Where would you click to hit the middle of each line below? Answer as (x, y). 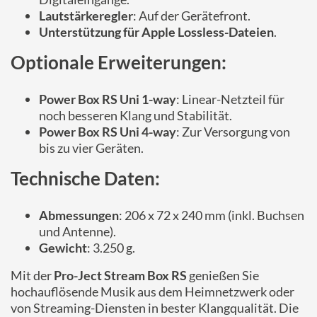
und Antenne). (77, 231)
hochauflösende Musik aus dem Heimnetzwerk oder (152, 292)
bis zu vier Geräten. (91, 148)
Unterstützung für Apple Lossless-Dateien (156, 32)
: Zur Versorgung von (233, 132)
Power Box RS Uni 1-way (108, 99)
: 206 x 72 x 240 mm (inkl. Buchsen (212, 215)
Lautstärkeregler (86, 16)
